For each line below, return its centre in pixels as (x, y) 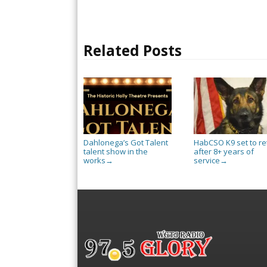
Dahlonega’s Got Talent (126, 142)
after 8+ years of (223, 151)
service (207, 160)
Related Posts (133, 50)
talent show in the (116, 151)
